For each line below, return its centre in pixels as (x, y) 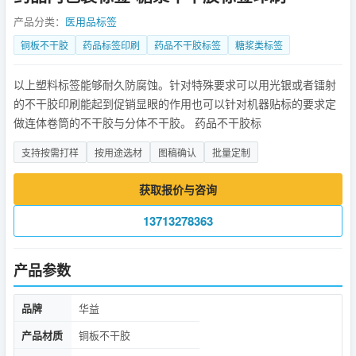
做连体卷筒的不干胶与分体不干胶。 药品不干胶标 (137, 122)
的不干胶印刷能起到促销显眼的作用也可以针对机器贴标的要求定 (175, 103)
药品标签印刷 (111, 44)
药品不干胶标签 (188, 44)
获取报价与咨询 (178, 189)
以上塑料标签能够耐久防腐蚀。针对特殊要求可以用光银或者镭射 (175, 84)
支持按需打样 (50, 152)
